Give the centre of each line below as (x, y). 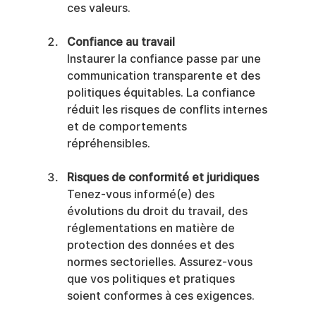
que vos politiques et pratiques (152, 279)
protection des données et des (152, 245)
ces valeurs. (98, 8)
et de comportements (128, 127)
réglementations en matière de (152, 229)
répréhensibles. (108, 144)
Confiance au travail (121, 42)
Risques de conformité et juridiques (163, 178)
